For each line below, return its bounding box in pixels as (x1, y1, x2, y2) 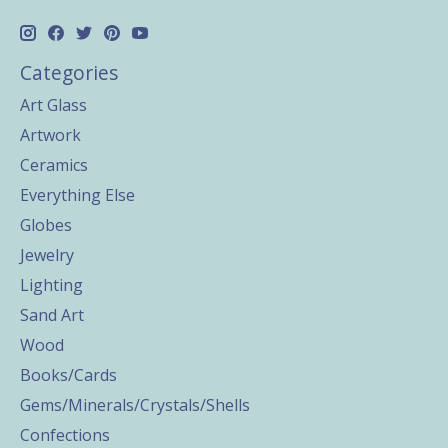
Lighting (20, 274, 83, 296)
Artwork (20, 124, 81, 146)
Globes (20, 214, 72, 236)
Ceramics (20, 154, 88, 176)
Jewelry (20, 244, 74, 266)
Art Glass (20, 94, 87, 116)
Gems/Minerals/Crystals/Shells (20, 394, 250, 416)
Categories (20, 59, 118, 87)
